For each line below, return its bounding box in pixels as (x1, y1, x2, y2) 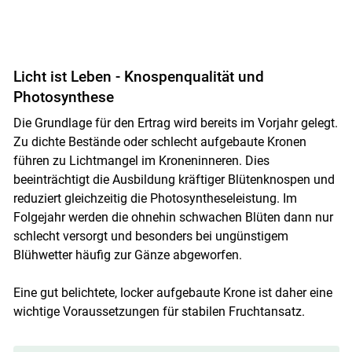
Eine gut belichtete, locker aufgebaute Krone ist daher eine (13, 284, 332, 300)
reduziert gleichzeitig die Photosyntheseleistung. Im (13, 190, 297, 206)
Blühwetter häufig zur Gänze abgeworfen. (13, 247, 242, 262)
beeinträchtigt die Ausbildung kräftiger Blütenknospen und (13, 171, 335, 187)
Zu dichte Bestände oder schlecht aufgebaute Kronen (13, 134, 306, 149)
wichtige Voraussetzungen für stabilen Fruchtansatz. (13, 303, 305, 319)
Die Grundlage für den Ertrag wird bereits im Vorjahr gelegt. (13, 115, 338, 130)
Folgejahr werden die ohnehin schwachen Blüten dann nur (13, 209, 333, 225)
